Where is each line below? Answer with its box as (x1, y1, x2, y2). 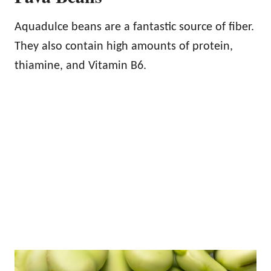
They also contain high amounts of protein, (15, 40, 233, 53)
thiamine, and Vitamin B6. (15, 59, 146, 72)
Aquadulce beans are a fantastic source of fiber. (15, 21, 254, 33)
